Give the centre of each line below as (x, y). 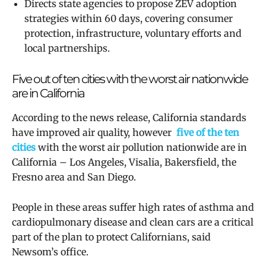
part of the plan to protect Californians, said (111, 237)
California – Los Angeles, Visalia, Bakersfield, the (124, 162)
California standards (199, 117)
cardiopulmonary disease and (81, 222)
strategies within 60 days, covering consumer (129, 18)
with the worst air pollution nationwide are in (141, 147)
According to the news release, (82, 117)
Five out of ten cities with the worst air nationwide (130, 79)
